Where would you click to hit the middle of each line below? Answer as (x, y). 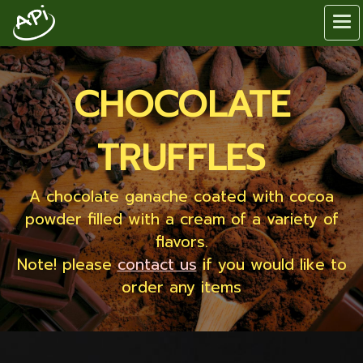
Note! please (67, 265)
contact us (157, 265)
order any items (181, 287)
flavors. (181, 242)
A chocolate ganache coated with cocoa (181, 196)
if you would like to (271, 265)
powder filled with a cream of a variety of (181, 219)
